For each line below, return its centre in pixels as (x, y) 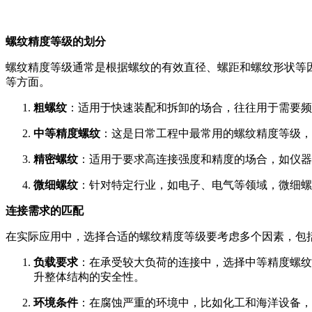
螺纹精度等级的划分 (56, 41)
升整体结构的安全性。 (89, 276)
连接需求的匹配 (45, 210)
